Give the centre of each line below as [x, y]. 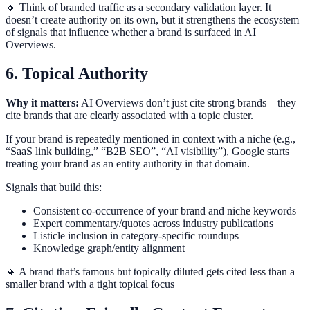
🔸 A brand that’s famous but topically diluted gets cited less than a [150, 272]
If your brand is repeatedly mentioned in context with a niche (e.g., [151, 139]
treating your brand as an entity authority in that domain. [128, 164]
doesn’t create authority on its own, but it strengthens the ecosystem [152, 19]
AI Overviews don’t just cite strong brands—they [188, 103]
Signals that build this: [54, 188]
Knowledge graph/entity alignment [109, 248]
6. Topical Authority [77, 74]
